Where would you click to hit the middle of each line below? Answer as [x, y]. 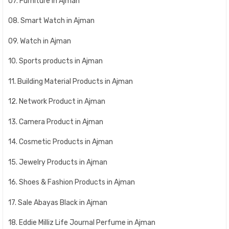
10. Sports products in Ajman [55, 61]
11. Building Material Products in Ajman [71, 81]
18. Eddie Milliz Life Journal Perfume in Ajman [82, 223]
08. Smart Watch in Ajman [51, 21]
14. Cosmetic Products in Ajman [61, 142]
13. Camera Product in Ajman [56, 122]
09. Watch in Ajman [40, 41]
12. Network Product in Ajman [57, 101]
